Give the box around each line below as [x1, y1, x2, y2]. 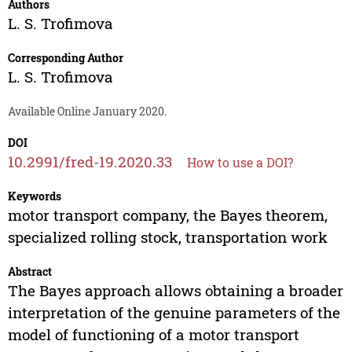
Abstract [7, 264, 52, 280]
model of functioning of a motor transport [7, 324, 299, 345]
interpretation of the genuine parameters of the [7, 302, 340, 323]
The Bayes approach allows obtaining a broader [7, 280, 343, 301]
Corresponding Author [7, 50, 123, 66]
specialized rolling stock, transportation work [7, 227, 328, 247]
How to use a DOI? [186, 154, 293, 171]
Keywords [7, 189, 61, 204]
